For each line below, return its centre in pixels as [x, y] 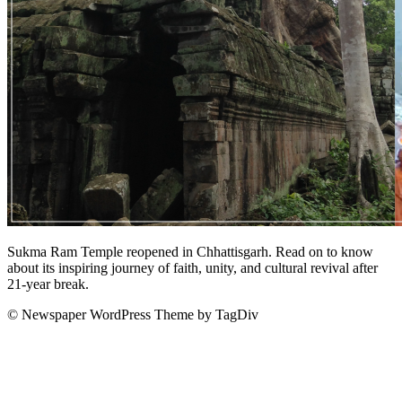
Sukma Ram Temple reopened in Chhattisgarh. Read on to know [190, 251]
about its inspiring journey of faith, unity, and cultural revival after [192, 267]
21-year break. [48, 284]
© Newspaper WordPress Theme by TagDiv [133, 314]
